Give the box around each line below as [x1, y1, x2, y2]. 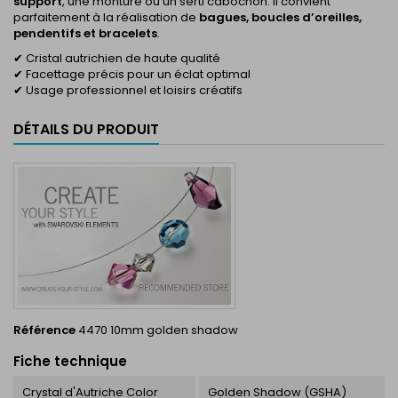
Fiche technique [13, 351, 127, 370]
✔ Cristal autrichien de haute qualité [13, 50, 220, 67]
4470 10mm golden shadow [78, 321, 238, 338]
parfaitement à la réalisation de [13, 9, 199, 26]
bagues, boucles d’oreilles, [199, 9, 362, 26]
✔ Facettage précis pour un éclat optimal [13, 66, 251, 83]
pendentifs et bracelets [13, 25, 157, 42]
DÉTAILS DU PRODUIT [13, 119, 159, 139]
